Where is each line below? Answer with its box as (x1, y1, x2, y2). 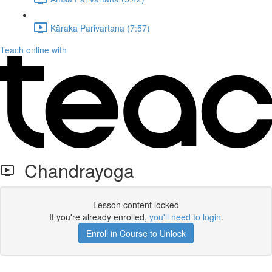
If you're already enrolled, (49, 211, 149, 223)
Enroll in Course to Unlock (86, 227, 186, 239)
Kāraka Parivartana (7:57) (50, 21, 150, 34)
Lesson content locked (93, 199, 179, 211)
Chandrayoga (15, 157, 134, 183)
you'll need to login (149, 211, 221, 223)
